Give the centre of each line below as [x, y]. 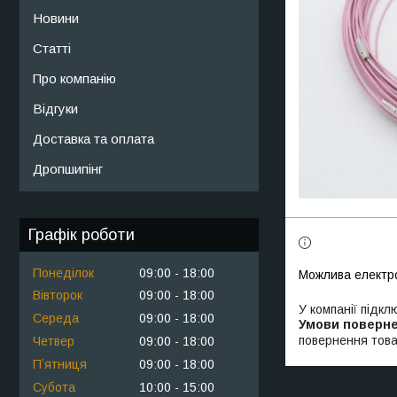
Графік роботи [82, 234]
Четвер [54, 341]
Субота [54, 387]
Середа [56, 319]
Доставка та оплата [93, 138]
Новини [56, 18]
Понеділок [63, 272]
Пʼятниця [60, 364]
